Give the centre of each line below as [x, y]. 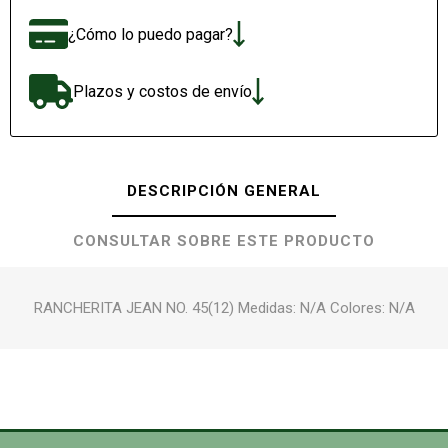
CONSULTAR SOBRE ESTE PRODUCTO [224, 240]
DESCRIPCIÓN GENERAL [224, 190]
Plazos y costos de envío [162, 92]
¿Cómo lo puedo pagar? [150, 34]
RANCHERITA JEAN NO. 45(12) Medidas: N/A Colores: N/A [224, 307]
